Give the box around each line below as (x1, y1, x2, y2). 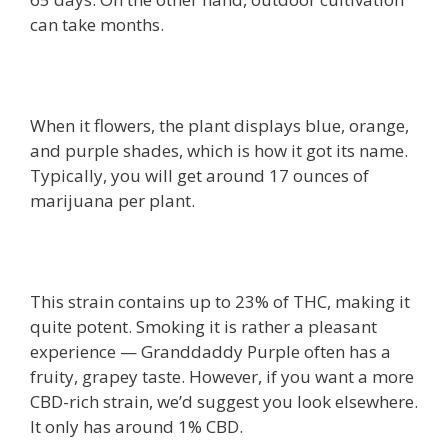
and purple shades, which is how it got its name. (30, 139, 408, 162)
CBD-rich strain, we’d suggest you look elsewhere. (30, 390, 418, 413)
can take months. (30, 13, 164, 36)
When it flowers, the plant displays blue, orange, (30, 114, 409, 137)
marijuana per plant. (30, 189, 195, 212)
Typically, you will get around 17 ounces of (30, 164, 369, 187)
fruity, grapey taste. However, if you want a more (30, 365, 414, 388)
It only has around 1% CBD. (30, 415, 243, 438)
